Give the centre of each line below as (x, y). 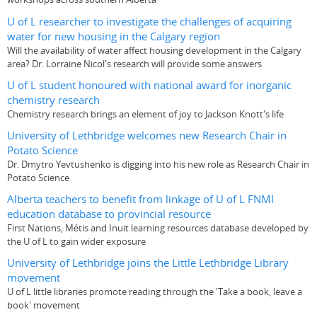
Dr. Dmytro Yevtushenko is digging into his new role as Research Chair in (158, 165)
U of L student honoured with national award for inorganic (149, 85)
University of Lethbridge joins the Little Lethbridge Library (148, 263)
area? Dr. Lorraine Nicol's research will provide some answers (134, 63)
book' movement (44, 305)
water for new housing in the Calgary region (114, 36)
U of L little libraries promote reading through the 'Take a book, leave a (155, 292)
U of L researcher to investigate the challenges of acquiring (149, 21)
